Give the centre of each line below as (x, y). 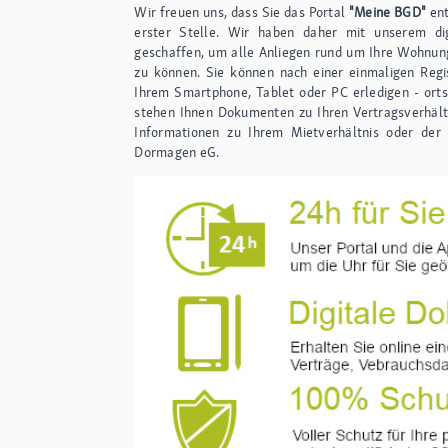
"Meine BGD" (389, 11)
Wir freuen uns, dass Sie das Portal (241, 11)
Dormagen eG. (177, 151)
